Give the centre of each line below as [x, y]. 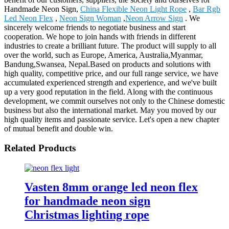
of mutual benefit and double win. [59, 128]
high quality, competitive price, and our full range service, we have [111, 73]
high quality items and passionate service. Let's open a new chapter [112, 119]
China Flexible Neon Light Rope [133, 9]
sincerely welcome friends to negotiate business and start [95, 27]
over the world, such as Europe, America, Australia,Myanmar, [104, 55]
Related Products [40, 148]
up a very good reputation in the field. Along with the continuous [108, 91]
